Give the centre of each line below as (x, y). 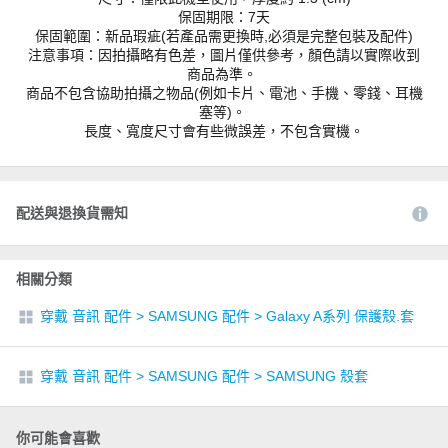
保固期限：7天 (224, 17)
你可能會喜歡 (58, 438)
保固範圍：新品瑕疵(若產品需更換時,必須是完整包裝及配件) (224, 36)
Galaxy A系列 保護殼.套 (340, 316)
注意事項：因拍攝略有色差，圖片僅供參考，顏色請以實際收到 (224, 55)
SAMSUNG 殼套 (317, 376)
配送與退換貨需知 (72, 213)
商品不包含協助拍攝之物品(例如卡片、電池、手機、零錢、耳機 (224, 93)
